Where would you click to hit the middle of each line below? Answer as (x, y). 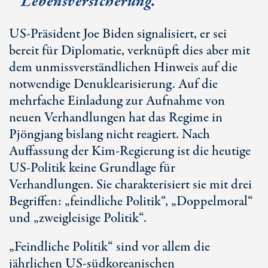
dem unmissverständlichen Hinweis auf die (123, 68)
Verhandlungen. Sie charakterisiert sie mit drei (130, 185)
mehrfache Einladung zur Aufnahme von (117, 101)
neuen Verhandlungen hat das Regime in (116, 118)
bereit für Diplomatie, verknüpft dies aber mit (130, 51)
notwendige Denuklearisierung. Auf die (113, 84)
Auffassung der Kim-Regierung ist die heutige (130, 151)
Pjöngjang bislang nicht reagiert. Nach (109, 135)
